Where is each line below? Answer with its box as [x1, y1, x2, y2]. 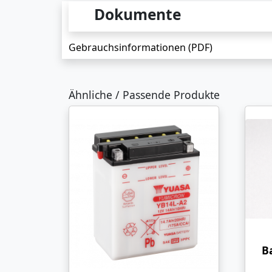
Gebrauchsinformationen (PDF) [68, 41, 212, 54]
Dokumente [93, 4, 181, 24]
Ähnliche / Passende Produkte [68, 87, 220, 102]
